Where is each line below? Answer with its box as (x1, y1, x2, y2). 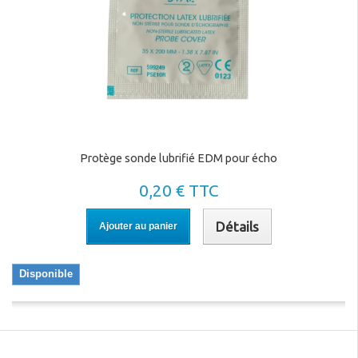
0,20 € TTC (138, 181, 219, 200)
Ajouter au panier (98, 220, 177, 232)
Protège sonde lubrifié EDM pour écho (80, 151, 277, 165)
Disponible (19, 267, 73, 280)
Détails (215, 218, 259, 234)
